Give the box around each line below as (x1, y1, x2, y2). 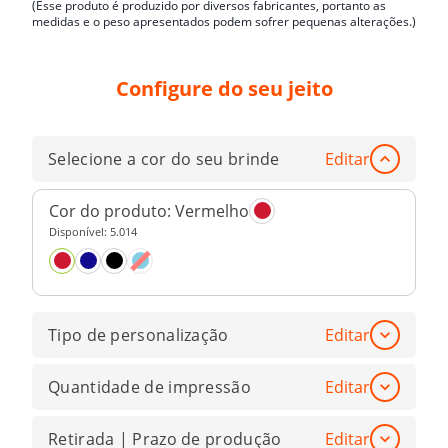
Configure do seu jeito (115, 75, 333, 103)
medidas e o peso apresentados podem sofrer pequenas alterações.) (32, 12, 416, 30)
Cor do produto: (49, 199, 175, 222)
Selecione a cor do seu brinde (48, 148, 280, 171)
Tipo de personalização (48, 323, 229, 346)
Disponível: (49, 223, 110, 239)
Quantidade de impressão (48, 376, 251, 398)
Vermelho (175, 199, 249, 222)
